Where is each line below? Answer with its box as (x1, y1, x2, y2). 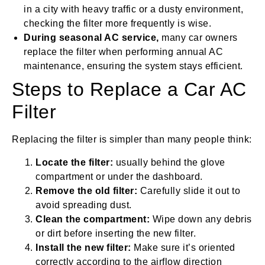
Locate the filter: (35, 157, 113, 167)
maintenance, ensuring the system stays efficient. (24, 61, 243, 72)
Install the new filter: (35, 242, 131, 253)
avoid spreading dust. (35, 199, 132, 210)
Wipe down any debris (150, 214, 252, 224)
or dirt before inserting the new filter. (35, 228, 196, 238)
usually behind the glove (113, 157, 225, 167)
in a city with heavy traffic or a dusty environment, (24, 4, 243, 15)
